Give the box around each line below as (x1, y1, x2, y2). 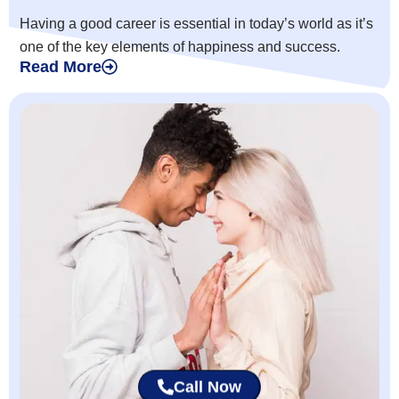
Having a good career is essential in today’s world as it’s (20, 16, 373, 32)
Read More (20, 58, 102, 77)
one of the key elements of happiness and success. (20, 39, 340, 55)
